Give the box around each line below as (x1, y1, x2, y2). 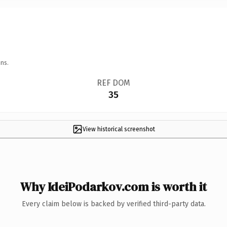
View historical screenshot (82, 125, 155, 133)
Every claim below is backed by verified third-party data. (21, 199, 206, 208)
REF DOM (96, 78, 130, 88)
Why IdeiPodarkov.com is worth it (20, 178, 207, 195)
